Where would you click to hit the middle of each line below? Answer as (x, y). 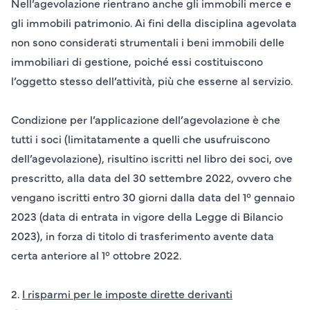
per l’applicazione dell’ (125, 119)
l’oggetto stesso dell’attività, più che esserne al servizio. (152, 81)
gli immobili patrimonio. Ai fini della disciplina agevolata (154, 22)
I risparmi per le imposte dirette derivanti (127, 294)
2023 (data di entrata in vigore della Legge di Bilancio (147, 216)
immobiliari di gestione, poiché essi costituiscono (137, 61)
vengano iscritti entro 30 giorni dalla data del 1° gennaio (153, 197)
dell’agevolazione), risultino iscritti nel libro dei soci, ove (152, 158)
